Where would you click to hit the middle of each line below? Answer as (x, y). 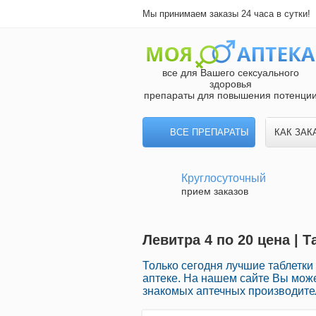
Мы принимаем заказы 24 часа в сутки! (226, 14)
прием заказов (215, 191)
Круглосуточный (224, 178)
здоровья (231, 84)
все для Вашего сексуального (231, 73)
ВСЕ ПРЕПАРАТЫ (209, 132)
